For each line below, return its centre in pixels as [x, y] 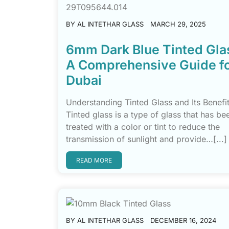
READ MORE [94, 160]
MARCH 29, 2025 [178, 24]
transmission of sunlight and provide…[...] [146, 139]
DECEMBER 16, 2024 [183, 220]
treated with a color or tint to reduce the [143, 127]
